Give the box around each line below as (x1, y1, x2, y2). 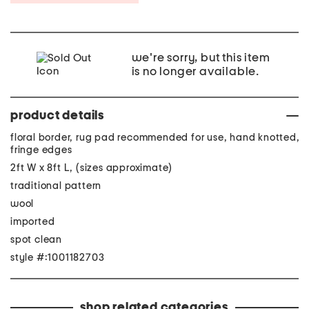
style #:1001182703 (10, 252, 105, 263)
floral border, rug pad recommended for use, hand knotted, (10, 132, 300, 143)
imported (10, 217, 55, 227)
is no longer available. (131, 66, 259, 78)
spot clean (10, 235, 62, 245)
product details (10, 110, 104, 122)
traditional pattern (10, 181, 102, 191)
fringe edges (10, 145, 72, 155)
